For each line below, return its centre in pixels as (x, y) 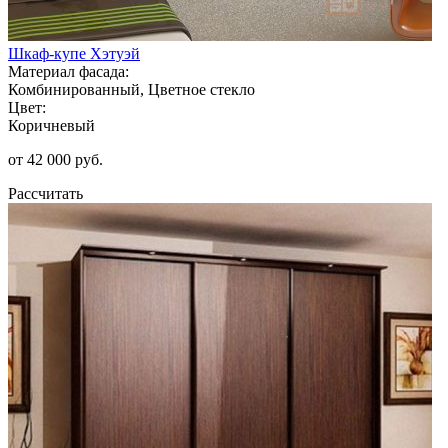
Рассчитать (45, 193)
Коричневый (51, 125)
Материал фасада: (68, 71)
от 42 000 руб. (55, 159)
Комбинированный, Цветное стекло (131, 89)
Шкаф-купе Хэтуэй (74, 53)
